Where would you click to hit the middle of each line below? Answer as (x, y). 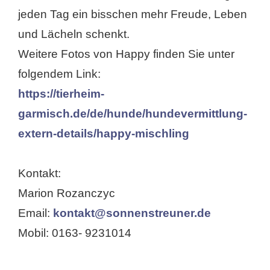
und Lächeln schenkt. (74, 34)
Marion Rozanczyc (67, 193)
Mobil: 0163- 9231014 (75, 233)
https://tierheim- (61, 93)
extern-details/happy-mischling (104, 133)
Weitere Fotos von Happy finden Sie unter (126, 54)
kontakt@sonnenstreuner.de (132, 213)
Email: (36, 213)
